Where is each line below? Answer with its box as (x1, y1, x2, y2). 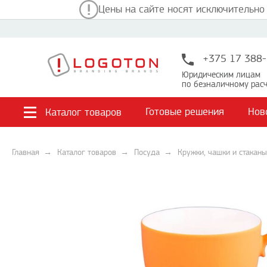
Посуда (134, 148, 160, 157)
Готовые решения (145, 106, 224, 117)
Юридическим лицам (182, 70, 260, 79)
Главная (12, 148, 39, 157)
